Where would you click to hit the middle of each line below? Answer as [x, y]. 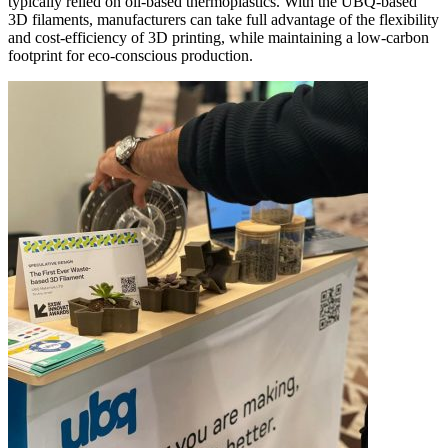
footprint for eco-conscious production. [130, 56]
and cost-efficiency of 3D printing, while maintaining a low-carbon [218, 38]
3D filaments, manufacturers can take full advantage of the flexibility [223, 20]
